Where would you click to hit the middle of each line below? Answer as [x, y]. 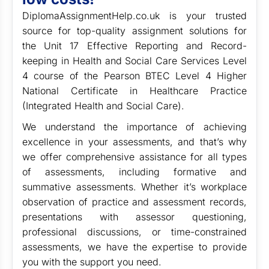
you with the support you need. [92, 262]
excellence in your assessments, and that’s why [134, 142]
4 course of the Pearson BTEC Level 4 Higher [134, 76]
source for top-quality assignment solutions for [134, 31]
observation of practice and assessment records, [134, 202]
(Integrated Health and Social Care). [103, 106]
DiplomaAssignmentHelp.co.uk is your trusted [134, 16]
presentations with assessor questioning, [134, 217]
